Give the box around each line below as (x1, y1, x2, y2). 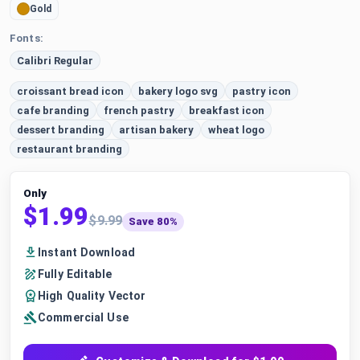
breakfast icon (189, 104, 264, 117)
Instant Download (38, 245, 136, 259)
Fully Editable (38, 267, 112, 280)
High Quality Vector (38, 288, 146, 302)
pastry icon (232, 84, 291, 97)
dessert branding (17, 123, 104, 136)
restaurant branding (17, 142, 122, 155)
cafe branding (17, 104, 89, 117)
